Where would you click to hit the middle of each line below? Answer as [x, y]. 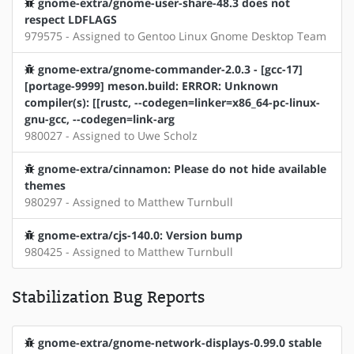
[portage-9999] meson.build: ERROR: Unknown [151, 86]
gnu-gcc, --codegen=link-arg [100, 119]
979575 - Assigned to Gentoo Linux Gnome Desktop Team [175, 36]
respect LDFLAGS [71, 20]
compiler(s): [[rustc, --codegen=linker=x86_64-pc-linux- [172, 103]
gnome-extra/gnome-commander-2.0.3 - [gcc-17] [170, 70]
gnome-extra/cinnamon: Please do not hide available [182, 169]
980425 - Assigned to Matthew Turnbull [129, 252]
